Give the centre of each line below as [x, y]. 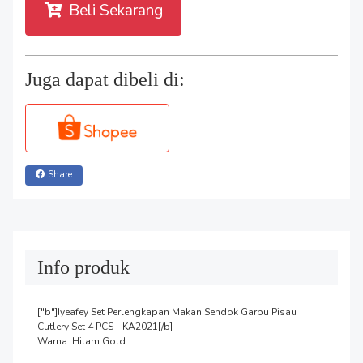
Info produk [83, 267]
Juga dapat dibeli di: [105, 79]
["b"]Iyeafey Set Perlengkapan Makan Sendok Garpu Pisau [167, 312]
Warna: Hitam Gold [81, 341]
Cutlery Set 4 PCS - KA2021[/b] [105, 326]
